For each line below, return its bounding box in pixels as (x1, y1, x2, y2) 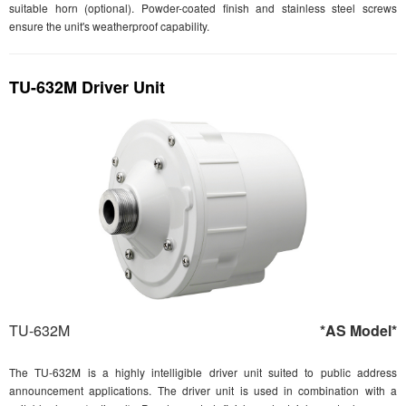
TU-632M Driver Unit (9, 75, 165, 99)
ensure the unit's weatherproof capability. (9, 18, 209, 34)
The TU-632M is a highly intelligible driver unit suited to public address (9, 364, 397, 380)
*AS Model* (320, 320, 397, 341)
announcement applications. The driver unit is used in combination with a (9, 382, 397, 398)
